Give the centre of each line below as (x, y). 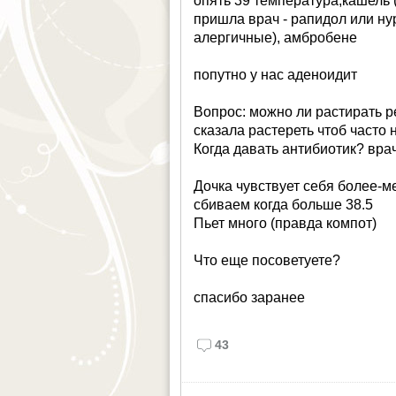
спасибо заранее (250, 297)
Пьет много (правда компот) (286, 223)
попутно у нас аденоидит (276, 74)
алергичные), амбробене (276, 37)
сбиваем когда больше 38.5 (284, 204)
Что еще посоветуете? (267, 260)
